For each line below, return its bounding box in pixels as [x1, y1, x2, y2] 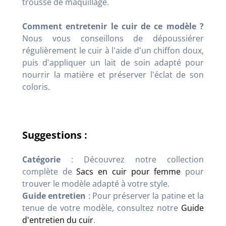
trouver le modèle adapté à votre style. [22, 178, 169, 189]
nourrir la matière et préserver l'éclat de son [22, 69, 204, 80]
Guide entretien [22, 190, 86, 201]
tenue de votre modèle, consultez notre [22, 202, 181, 213]
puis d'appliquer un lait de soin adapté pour [22, 56, 204, 68]
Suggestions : [22, 128, 87, 142]
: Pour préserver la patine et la [86, 190, 204, 201]
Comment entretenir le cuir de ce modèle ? [22, 20, 204, 32]
